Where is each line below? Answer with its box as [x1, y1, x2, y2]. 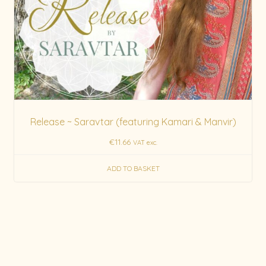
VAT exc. [132, 138, 157, 147]
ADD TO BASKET [106, 163, 160, 173]
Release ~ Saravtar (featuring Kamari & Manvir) [30, 115, 236, 128]
